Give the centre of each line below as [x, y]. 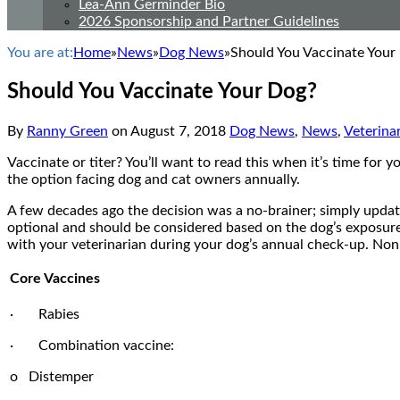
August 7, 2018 [178, 131]
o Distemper [52, 376]
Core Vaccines [55, 278]
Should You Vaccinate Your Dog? [162, 92]
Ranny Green [67, 131]
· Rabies [45, 314]
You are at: [40, 53]
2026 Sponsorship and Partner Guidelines [209, 21]
